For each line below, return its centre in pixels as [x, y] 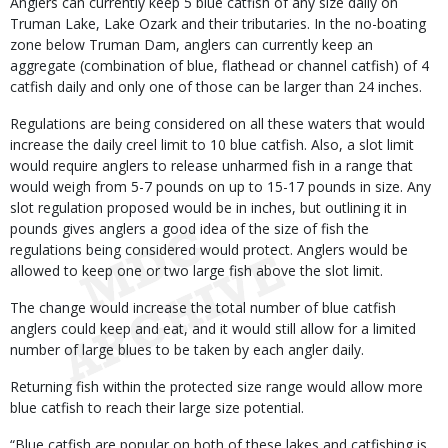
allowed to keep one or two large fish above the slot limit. [196, 270]
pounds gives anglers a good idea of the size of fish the [189, 228]
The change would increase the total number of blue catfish [203, 307]
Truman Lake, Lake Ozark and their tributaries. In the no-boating [218, 23]
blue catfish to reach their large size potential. [157, 407]
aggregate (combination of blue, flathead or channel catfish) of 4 [219, 65]
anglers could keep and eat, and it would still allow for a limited [213, 328]
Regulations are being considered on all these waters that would [217, 123]
